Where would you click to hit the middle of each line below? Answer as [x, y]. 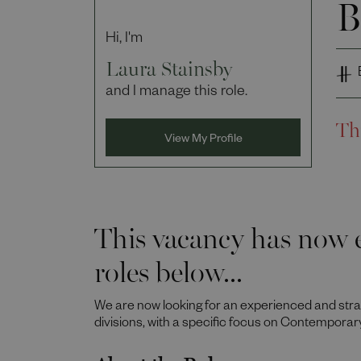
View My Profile [203, 140]
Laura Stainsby [169, 65]
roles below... [168, 266]
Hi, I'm [124, 39]
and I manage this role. [176, 93]
